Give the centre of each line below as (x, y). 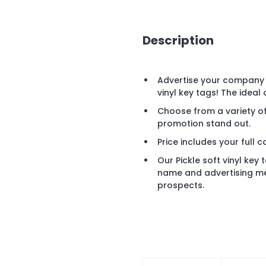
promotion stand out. (204, 124)
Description (178, 40)
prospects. (181, 186)
